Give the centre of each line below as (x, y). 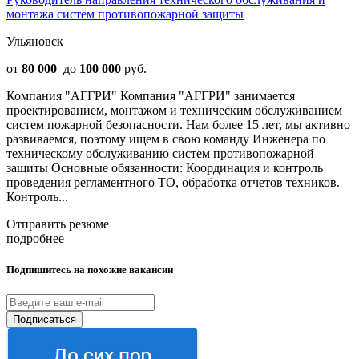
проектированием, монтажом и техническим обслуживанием (174, 110)
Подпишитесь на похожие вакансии (90, 269)
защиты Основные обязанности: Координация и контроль (165, 167)
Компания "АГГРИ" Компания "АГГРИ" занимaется (151, 95)
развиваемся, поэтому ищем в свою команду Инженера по (166, 139)
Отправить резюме (58, 224)
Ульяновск (35, 41)
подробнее (35, 238)
